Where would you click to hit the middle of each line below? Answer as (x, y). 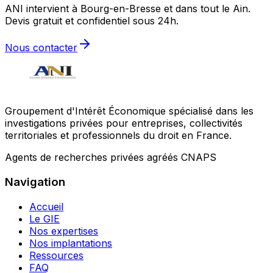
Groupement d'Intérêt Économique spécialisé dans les (129, 111)
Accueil (46, 206)
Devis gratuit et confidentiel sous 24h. (92, 21)
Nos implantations (71, 243)
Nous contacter (41, 48)
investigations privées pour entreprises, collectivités (124, 123)
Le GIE (44, 218)
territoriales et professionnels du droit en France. (118, 136)
